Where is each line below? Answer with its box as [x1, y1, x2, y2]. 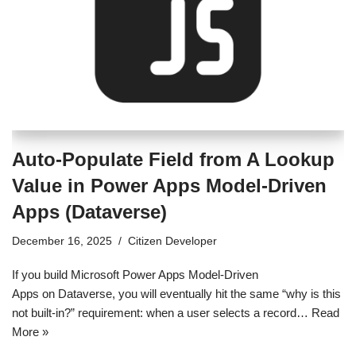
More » [12, 324, 48, 339]
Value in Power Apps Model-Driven [12, 174, 327, 196]
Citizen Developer [128, 234, 217, 247]
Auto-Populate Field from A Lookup [12, 148, 335, 170]
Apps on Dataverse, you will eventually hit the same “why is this [12, 286, 341, 300]
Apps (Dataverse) [12, 200, 167, 222]
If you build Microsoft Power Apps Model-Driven [12, 267, 258, 281]
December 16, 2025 [12, 234, 112, 247]
